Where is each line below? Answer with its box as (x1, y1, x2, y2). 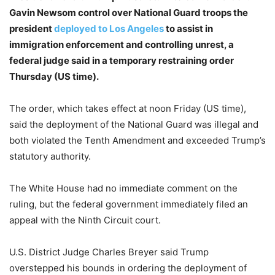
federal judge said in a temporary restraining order (9, 54, 234, 66)
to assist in (164, 22, 213, 34)
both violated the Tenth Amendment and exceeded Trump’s (9, 134, 266, 146)
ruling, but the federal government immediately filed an (9, 198, 248, 210)
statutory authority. (9, 150, 91, 162)
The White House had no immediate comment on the (9, 182, 238, 194)
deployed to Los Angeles (54, 22, 164, 34)
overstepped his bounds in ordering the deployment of (9, 261, 247, 274)
